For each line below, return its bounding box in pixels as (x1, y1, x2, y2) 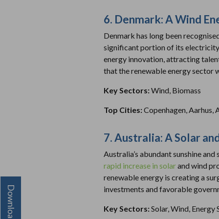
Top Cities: (104, 105, 144, 114)
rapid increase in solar (104, 160, 176, 170)
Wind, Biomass (151, 85, 201, 95)
